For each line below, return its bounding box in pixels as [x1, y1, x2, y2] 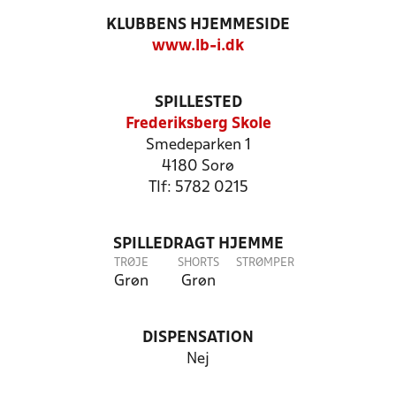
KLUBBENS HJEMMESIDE [106, 18, 290, 33]
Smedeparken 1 [145, 138, 251, 153]
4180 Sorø [162, 159, 234, 174]
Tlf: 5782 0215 [148, 180, 248, 195]
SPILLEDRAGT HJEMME [112, 237, 284, 252]
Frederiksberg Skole [125, 117, 271, 132]
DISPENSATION [142, 331, 254, 346]
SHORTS [177, 257, 219, 269]
